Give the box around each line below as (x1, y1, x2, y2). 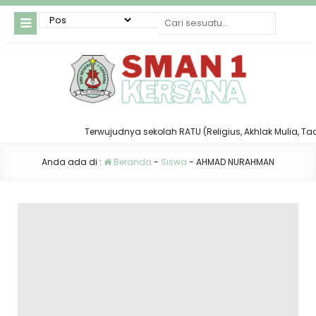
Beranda (111, 156, 152, 169)
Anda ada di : (42, 156, 104, 169)
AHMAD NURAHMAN (196, 156, 274, 169)
